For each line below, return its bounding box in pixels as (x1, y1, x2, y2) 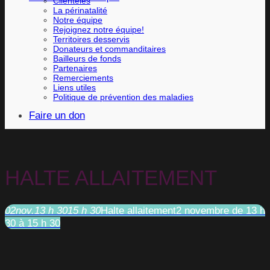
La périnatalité (53, 5, 107, 16)
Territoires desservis (53, 34, 130, 45)
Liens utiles (53, 83, 96, 93)
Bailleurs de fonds (53, 54, 121, 64)
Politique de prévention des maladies (53, 92, 193, 102)
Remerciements (53, 73, 113, 83)
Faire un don (29, 109, 85, 122)
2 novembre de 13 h (176, 204, 265, 216)
